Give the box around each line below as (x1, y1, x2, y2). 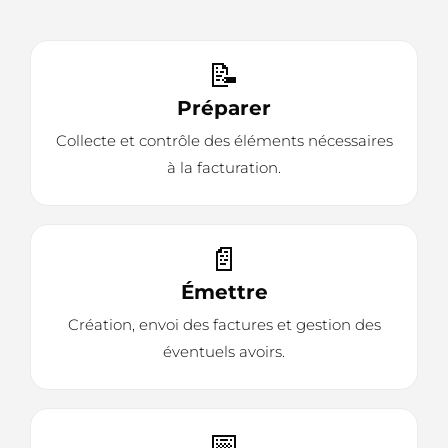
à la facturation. (167, 158, 281, 178)
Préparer (177, 96, 271, 121)
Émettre (180, 280, 268, 305)
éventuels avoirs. (163, 342, 285, 362)
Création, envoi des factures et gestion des (67, 315, 381, 335)
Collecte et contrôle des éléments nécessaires (55, 131, 393, 151)
